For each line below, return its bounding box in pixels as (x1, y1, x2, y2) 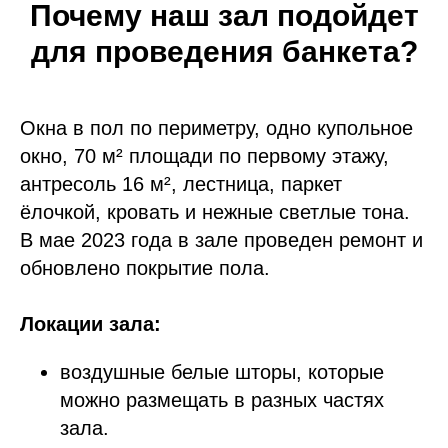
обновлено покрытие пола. (20, 257, 270, 280)
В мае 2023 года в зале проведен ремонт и (20, 229, 423, 252)
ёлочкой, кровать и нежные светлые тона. (20, 201, 410, 224)
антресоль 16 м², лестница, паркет (20, 173, 342, 196)
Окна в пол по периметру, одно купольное (20, 117, 413, 140)
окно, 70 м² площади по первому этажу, (20, 145, 389, 168)
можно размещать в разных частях (60, 389, 384, 412)
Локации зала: (20, 313, 161, 336)
